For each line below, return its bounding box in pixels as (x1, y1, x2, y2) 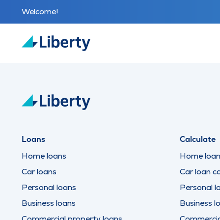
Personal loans (22, 182, 76, 192)
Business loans (22, 198, 76, 208)
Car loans (22, 166, 56, 177)
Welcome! (22, 6, 58, 17)
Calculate (180, 134, 216, 144)
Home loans (22, 151, 66, 161)
